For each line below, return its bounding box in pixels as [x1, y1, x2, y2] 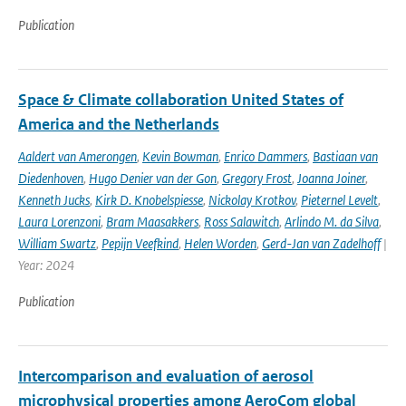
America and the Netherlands [18, 114, 219, 134]
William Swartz [18, 235, 96, 252]
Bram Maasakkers [106, 213, 198, 230]
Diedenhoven [18, 169, 83, 187]
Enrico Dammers [224, 148, 307, 165]
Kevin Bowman [142, 148, 218, 165]
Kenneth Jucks [18, 191, 90, 208]
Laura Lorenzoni [18, 213, 101, 230]
